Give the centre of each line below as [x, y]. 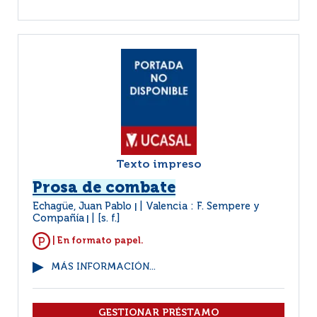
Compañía [58, 219]
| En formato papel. [97, 241]
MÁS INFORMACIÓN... [103, 267]
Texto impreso [158, 165]
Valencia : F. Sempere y [203, 207]
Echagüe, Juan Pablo [83, 207]
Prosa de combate [104, 188]
